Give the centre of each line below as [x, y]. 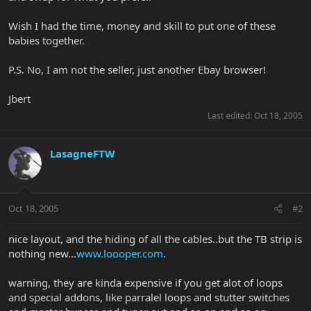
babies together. [47, 40]
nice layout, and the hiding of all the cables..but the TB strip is [155, 239]
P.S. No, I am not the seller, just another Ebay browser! [137, 69]
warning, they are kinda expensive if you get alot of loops [145, 283]
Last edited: [231, 115]
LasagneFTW [83, 153]
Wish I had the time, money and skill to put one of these [142, 25]
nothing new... [42, 254]
